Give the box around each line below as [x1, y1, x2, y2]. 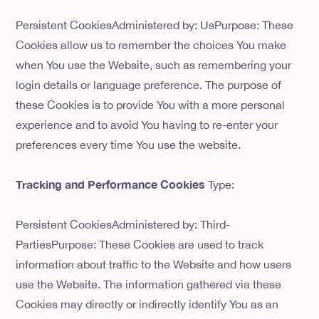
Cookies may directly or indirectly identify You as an [16, 298, 279, 311]
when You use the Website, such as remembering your [16, 58, 292, 72]
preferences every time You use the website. [16, 138, 241, 152]
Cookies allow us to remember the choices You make [16, 38, 287, 52]
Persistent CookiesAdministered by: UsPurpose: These [16, 19, 294, 32]
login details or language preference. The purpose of [16, 78, 282, 92]
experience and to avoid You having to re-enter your [16, 118, 278, 132]
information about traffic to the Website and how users [16, 258, 292, 271]
